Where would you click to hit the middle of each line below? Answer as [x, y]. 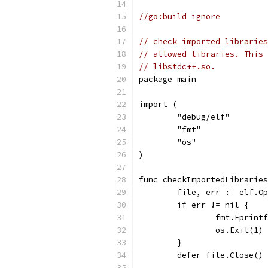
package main [167, 79]
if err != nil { [213, 205]
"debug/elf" [203, 117]
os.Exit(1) [239, 230]
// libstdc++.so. [177, 67]
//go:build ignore [179, 16]
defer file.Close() [220, 255]
